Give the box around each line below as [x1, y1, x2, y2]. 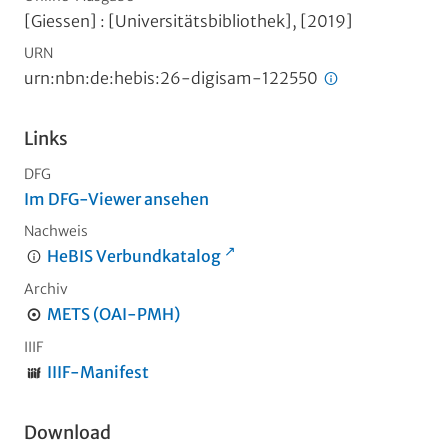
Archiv [24, 280, 68, 299]
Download [24, 421, 111, 445]
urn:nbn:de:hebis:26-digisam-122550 [24, 68, 321, 89]
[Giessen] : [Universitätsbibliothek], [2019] [24, 11, 353, 32]
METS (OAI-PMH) [46, 304, 180, 325]
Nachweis [24, 222, 88, 241]
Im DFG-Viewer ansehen [24, 189, 209, 210]
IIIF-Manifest [46, 362, 149, 383]
